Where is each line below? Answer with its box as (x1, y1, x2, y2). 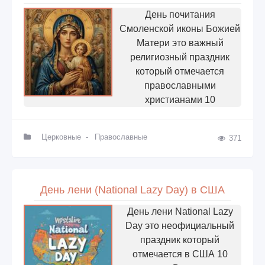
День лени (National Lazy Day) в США (40, 183, 225, 196)
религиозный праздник (130, 51, 230, 62)
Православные (95, 132, 148, 141)
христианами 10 (144, 94, 215, 105)
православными (144, 80, 216, 91)
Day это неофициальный (125, 220, 234, 231)
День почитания (144, 9, 215, 20)
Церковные (41, 132, 81, 141)
